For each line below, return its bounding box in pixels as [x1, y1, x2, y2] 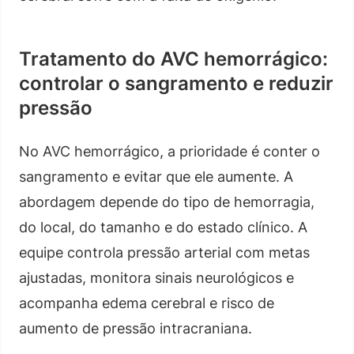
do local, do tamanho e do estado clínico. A [19, 218, 307, 235]
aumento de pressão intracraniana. [19, 319, 252, 337]
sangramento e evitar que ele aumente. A [19, 168, 293, 185]
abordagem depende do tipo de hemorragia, [19, 193, 314, 210]
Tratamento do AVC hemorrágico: [19, 47, 328, 70]
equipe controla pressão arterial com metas [19, 243, 310, 261]
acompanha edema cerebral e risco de [19, 294, 274, 311]
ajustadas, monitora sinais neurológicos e [19, 269, 294, 286]
